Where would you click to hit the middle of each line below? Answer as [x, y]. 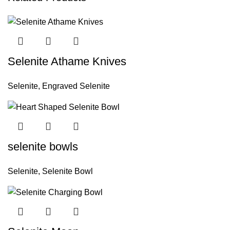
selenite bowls [43, 147]
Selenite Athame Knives [67, 61]
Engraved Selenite [76, 86]
